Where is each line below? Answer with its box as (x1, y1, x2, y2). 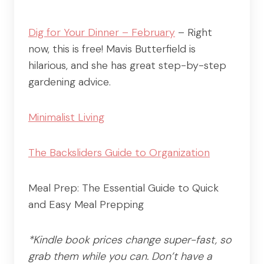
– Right (175, 25, 212, 39)
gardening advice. (28, 74, 111, 89)
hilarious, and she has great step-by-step (28, 58, 226, 72)
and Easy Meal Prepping (28, 197, 144, 212)
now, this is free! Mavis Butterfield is (28, 41, 196, 56)
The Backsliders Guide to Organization (28, 145, 210, 160)
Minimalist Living (28, 110, 104, 124)
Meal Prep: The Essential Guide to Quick (28, 180, 219, 195)
